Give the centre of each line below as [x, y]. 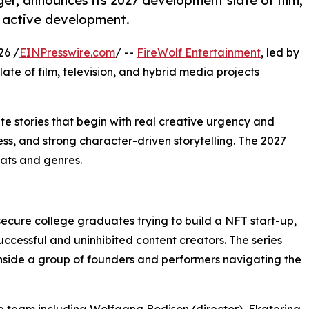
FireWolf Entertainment [199, 52]
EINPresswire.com [67, 52]
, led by [280, 52]
